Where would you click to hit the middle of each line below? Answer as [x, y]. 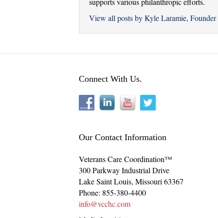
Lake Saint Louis [105, 182]
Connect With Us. [110, 79]
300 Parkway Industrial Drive [124, 170]
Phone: [91, 193]
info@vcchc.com [105, 204]
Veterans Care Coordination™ [126, 159]
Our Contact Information [123, 137]
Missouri [149, 182]
